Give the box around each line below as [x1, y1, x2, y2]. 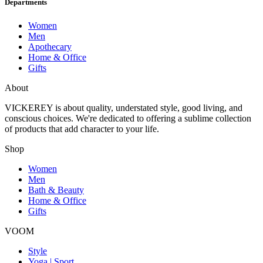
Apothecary [28, 41, 72, 52]
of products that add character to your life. [5, 123, 159, 134]
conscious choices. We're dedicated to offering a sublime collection [5, 113, 251, 123]
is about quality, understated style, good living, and [53, 102, 242, 113]
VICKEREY [5, 102, 53, 113]
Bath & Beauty [28, 184, 84, 195]
